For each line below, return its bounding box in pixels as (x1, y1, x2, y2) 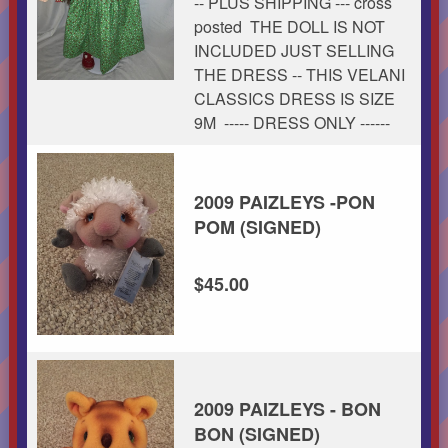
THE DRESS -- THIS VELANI (193, 62, 405, 86)
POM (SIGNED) (193, 213, 321, 240)
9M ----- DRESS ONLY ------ (193, 110, 394, 134)
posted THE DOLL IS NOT (193, 14, 385, 38)
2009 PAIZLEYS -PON (193, 188, 375, 215)
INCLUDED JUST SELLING (193, 38, 394, 62)
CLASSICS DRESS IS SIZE (193, 86, 395, 110)
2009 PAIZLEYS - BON (193, 395, 381, 422)
